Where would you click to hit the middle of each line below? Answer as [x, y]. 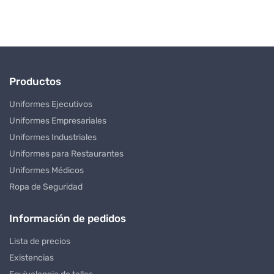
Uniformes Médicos [46, 170]
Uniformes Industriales [53, 137]
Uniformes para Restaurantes [66, 154]
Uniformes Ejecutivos [51, 104]
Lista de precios [40, 241]
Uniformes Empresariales [58, 120]
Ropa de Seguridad [46, 187]
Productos [35, 81]
